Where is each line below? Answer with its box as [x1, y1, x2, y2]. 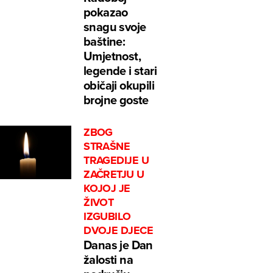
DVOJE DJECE [83, 222, 154, 239]
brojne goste [83, 91, 149, 109]
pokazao [83, 3, 128, 21]
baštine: [83, 32, 126, 51]
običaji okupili [83, 76, 155, 94]
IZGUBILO [83, 208, 131, 225]
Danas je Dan [83, 236, 153, 254]
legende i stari [83, 62, 157, 80]
